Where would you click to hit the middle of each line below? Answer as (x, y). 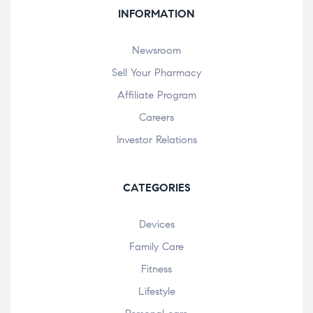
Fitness (156, 269)
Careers (156, 117)
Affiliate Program (156, 95)
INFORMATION (156, 13)
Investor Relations (156, 139)
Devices (156, 224)
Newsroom (156, 50)
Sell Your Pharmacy (156, 72)
